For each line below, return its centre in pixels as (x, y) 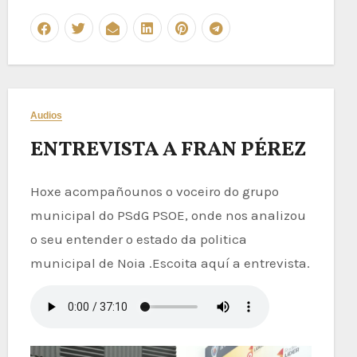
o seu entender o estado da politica (138, 239)
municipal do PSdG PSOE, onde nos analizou (168, 215)
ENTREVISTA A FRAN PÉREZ (168, 149)
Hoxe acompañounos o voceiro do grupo (154, 191)
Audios (46, 115)
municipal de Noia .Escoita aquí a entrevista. (170, 263)
